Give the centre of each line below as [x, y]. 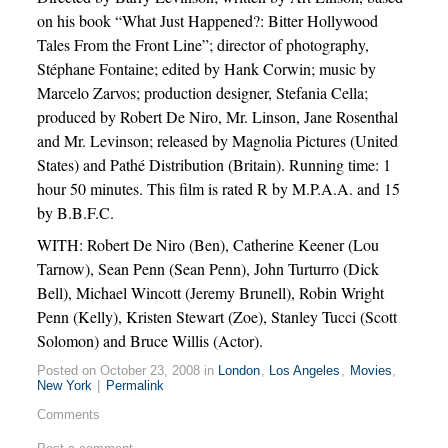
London [239, 370]
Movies [370, 370]
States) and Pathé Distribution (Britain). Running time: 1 [213, 164]
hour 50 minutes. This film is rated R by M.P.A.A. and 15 [218, 188]
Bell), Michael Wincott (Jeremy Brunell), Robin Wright [210, 292]
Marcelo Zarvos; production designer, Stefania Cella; [202, 92]
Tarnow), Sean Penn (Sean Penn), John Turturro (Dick [207, 268]
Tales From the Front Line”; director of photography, [202, 44]
